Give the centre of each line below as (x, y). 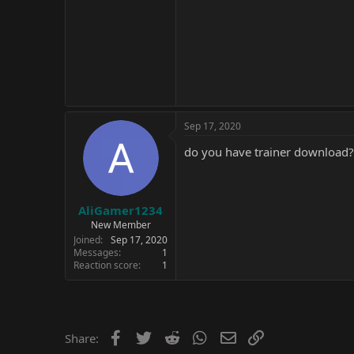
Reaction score (106, 265)
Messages (96, 252)
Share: (82, 338)
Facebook (151, 336)
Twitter (173, 336)
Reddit (199, 336)
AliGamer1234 (121, 210)
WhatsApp (238, 336)
